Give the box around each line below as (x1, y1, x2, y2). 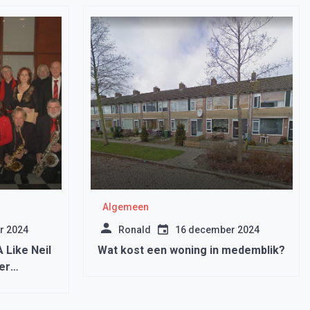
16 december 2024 (174, 224, 259, 235)
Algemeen (102, 201, 149, 212)
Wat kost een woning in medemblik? (97, 244, 285, 257)
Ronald (118, 224, 151, 235)
